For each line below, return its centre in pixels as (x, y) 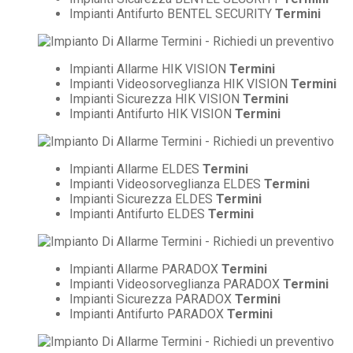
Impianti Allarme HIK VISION (149, 69)
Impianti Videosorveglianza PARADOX (176, 284)
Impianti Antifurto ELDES (139, 214)
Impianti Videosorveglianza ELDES (167, 184)
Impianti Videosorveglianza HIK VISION (180, 84)
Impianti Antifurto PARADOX (148, 314)
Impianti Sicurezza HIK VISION (156, 98)
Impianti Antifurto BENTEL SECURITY (172, 13)
